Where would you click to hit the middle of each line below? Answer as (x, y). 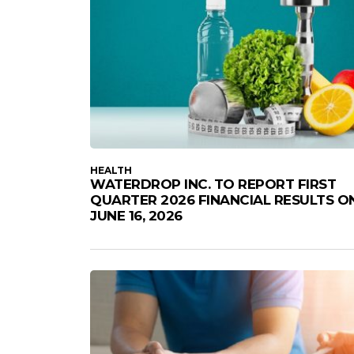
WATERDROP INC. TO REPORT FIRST (213, 184)
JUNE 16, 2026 (136, 215)
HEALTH (111, 170)
